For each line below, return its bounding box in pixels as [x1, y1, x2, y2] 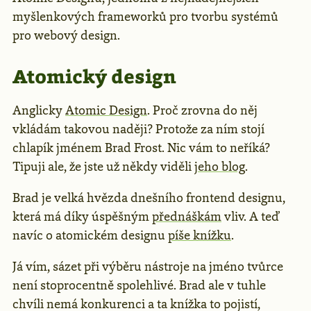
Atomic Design [65, 102, 147, 119]
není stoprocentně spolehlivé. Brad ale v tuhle [12, 277, 266, 294]
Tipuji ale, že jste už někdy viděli [12, 158, 194, 176]
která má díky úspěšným [12, 208, 152, 226]
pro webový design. [12, 27, 120, 44]
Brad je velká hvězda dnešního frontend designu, [12, 190, 285, 207]
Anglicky [12, 102, 65, 119]
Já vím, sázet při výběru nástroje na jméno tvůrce [12, 258, 283, 276]
